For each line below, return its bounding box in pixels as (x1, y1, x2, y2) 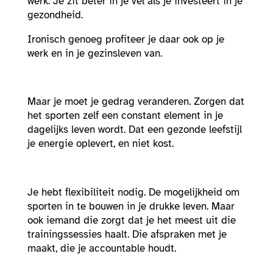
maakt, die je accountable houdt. (27, 242, 176, 255)
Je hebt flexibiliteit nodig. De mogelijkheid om (27, 186, 239, 199)
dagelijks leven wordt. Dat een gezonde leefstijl (27, 123, 242, 136)
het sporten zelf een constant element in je (27, 109, 223, 122)
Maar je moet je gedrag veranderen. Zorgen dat (27, 95, 244, 108)
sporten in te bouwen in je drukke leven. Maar (27, 200, 235, 213)
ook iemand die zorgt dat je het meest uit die (27, 214, 236, 227)
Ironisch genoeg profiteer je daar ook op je (27, 32, 224, 46)
